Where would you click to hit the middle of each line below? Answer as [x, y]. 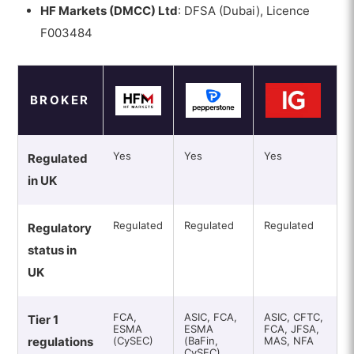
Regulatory [59, 228]
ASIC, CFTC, [293, 317]
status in [52, 250]
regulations [60, 342]
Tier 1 [43, 320]
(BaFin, [201, 341]
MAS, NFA [288, 341]
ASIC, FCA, [210, 317]
